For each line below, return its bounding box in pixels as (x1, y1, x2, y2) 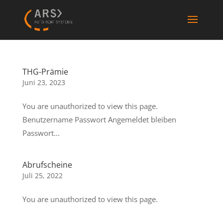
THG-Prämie (22, 66, 68, 77)
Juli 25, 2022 (22, 171, 63, 180)
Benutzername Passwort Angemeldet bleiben (22, 114, 184, 124)
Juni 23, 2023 (22, 78, 65, 87)
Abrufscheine (22, 159, 72, 170)
